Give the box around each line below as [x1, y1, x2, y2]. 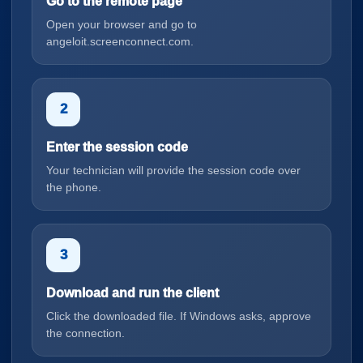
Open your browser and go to [46, 18, 197, 31]
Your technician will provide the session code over [46, 164, 301, 177]
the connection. [46, 327, 125, 340]
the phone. [46, 181, 101, 194]
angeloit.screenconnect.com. [46, 35, 194, 48]
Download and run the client [46, 286, 219, 300]
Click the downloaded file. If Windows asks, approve [46, 310, 311, 322]
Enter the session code [46, 140, 188, 154]
